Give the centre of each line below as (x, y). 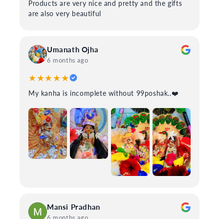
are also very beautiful (65, 13)
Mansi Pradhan (74, 207)
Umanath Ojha (73, 49)
